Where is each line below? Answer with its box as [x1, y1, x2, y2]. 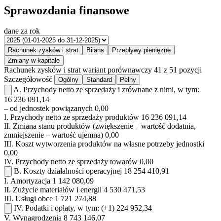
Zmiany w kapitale [8, 57, 60, 65]
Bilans [86, 46, 104, 54]
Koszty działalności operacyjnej [23, 167, 122, 176]
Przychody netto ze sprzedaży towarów [15, 157, 138, 166]
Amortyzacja [10, 177, 50, 185]
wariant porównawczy [82, 66, 152, 74]
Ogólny [58, 76, 78, 84]
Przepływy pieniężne [112, 46, 171, 54]
